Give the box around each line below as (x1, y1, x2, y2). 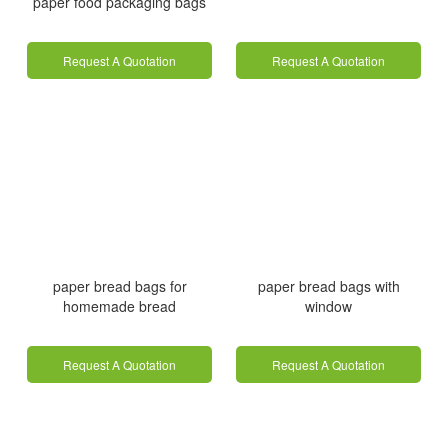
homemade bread (63, 295, 176, 316)
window (305, 295, 352, 316)
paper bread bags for (52, 275, 187, 296)
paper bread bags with (257, 275, 400, 296)
